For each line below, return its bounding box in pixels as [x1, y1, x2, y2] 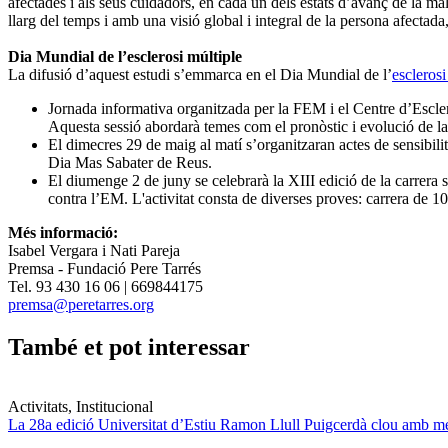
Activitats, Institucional [8, 398, 153, 416]
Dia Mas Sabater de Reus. [48, 153, 212, 171]
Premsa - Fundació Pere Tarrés [8, 259, 201, 277]
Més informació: [8, 223, 118, 241]
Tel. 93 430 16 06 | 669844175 [8, 277, 203, 295]
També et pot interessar [8, 333, 250, 360]
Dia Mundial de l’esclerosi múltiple [8, 47, 242, 65]
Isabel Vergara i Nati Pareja [8, 241, 180, 259]
